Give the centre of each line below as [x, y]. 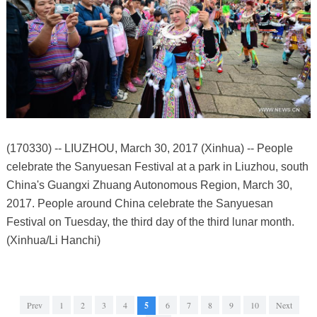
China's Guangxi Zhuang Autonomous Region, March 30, [149, 185]
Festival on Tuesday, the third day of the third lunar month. [150, 221]
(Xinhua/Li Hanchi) [53, 240]
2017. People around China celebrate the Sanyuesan [139, 203]
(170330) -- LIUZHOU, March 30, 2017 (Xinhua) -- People [149, 148]
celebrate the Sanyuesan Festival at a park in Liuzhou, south [157, 166]
